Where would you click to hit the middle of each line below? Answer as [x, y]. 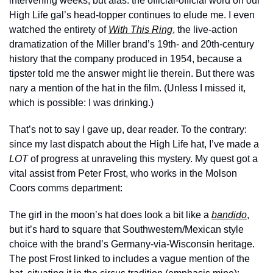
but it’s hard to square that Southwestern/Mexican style [126, 229]
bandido [229, 215]
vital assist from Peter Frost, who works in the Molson [123, 173]
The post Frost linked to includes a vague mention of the [129, 259]
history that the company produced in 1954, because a [126, 59]
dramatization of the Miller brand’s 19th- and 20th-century [132, 44]
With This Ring [140, 30]
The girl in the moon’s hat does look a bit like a [110, 215]
